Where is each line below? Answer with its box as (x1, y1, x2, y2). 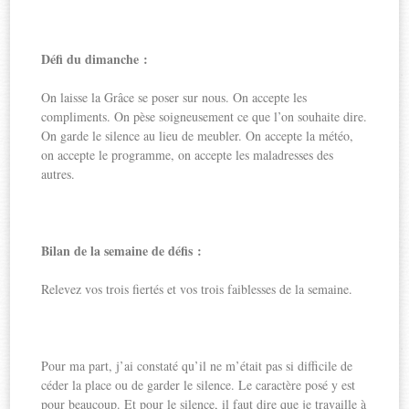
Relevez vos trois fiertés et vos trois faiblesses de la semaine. (41, 279, 353, 298)
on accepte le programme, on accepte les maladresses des (41, 145, 334, 163)
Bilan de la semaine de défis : (41, 240, 203, 260)
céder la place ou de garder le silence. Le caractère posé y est (41, 375, 356, 393)
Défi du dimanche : (41, 48, 149, 68)
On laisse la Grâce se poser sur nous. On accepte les (41, 88, 308, 106)
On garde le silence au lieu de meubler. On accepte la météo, (41, 126, 354, 144)
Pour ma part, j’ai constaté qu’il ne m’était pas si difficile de (41, 356, 353, 374)
